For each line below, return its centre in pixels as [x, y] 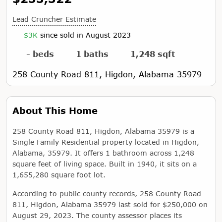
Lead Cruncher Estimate [54, 19]
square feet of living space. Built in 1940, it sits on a [105, 164]
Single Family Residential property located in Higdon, [106, 142]
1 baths [92, 54]
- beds [40, 54]
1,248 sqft [153, 54]
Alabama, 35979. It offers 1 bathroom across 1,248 [103, 153]
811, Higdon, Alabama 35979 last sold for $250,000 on [110, 204]
